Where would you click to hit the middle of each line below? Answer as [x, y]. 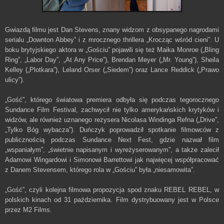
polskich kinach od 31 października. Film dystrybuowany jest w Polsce [112, 199]
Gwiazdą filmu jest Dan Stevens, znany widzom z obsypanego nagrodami [112, 29]
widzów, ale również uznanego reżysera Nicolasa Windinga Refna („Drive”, [112, 119]
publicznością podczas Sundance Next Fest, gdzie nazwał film [112, 139]
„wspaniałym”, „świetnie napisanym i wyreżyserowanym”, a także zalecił [112, 149]
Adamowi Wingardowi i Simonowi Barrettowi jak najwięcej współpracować [112, 159]
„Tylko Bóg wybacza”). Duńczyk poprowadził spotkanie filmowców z [112, 129]
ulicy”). [15, 79]
